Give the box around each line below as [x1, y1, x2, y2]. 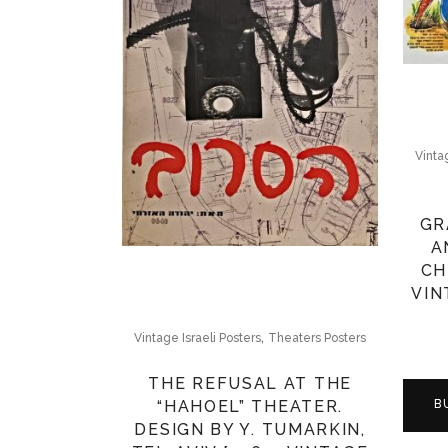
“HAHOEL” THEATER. [157, 396, 344, 416]
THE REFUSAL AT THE [148, 373, 352, 393]
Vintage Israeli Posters [134, 330, 262, 345]
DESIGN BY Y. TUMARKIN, [134, 419, 366, 439]
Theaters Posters [268, 330, 367, 345]
